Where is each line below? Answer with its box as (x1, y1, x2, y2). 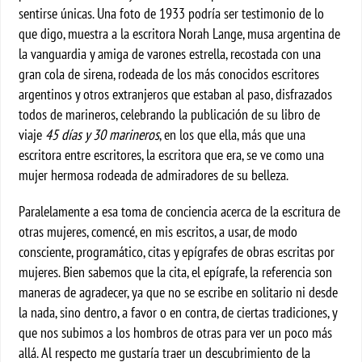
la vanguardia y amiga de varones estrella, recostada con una (19, 44, 322, 63)
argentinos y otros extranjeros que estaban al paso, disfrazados (19, 85, 333, 103)
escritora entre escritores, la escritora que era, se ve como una (19, 145, 325, 164)
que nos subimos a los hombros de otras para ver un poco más (19, 323, 333, 342)
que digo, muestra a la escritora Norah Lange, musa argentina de (19, 24, 341, 43)
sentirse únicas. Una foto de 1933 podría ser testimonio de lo (19, 4, 325, 23)
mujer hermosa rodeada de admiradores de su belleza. (19, 166, 289, 184)
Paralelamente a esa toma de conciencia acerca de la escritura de (19, 202, 341, 221)
